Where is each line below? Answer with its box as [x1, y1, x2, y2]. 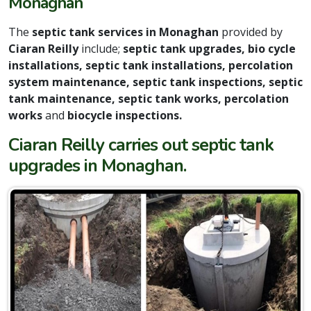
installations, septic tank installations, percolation [8, 58, 293, 74]
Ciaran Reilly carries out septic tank [8, 133, 274, 158]
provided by [221, 24, 283, 40]
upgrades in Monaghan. [8, 153, 186, 178]
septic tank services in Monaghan [32, 24, 221, 40]
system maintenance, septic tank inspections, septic [8, 74, 303, 90]
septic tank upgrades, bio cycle [123, 41, 296, 57]
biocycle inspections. [65, 108, 182, 124]
